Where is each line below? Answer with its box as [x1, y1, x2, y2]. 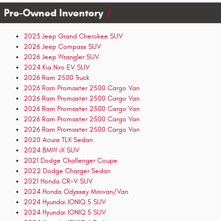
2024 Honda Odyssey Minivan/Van [24, 187, 128, 196]
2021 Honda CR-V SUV [24, 177, 93, 185]
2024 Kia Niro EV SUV [24, 63, 90, 72]
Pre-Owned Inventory [4, 6, 106, 19]
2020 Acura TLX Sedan [24, 136, 93, 144]
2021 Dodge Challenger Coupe [24, 156, 117, 165]
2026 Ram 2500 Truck [24, 74, 89, 82]
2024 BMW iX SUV [24, 146, 79, 154]
